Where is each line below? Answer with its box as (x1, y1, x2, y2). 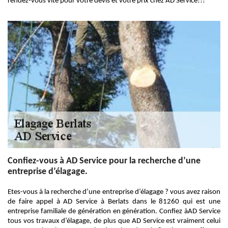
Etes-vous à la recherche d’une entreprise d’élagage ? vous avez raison (8, 188, 220, 196)
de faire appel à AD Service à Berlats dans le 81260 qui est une (8, 198, 220, 206)
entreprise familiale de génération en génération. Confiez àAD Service (8, 208, 220, 215)
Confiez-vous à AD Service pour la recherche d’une (8, 156, 201, 166)
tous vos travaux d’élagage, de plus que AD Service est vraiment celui (8, 217, 220, 225)
